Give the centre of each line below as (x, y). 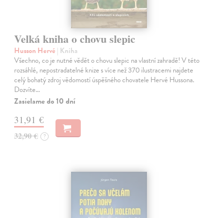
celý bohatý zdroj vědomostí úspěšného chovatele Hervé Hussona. (104, 80)
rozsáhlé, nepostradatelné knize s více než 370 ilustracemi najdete (104, 70)
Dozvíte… (27, 89)
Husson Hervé (36, 50)
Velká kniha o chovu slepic (75, 38)
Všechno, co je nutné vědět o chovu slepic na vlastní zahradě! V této (107, 60)
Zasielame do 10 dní (45, 101)
